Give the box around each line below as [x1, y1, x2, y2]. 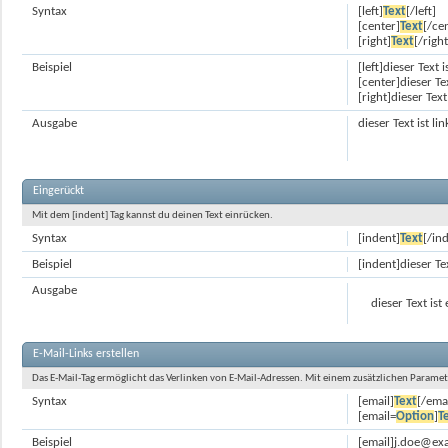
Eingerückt [33, 185, 84, 197]
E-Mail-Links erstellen [33, 348, 139, 360]
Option [396, 410, 435, 423]
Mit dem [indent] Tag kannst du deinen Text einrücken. [32, 210, 273, 221]
